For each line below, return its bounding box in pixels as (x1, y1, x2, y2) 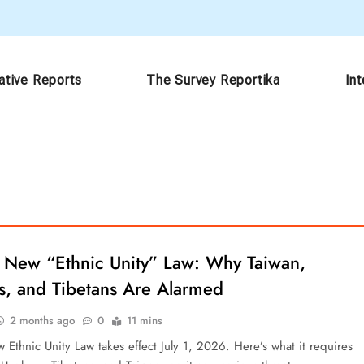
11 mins (127, 313, 163, 328)
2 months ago (10, 313, 76, 328)
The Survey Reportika (145, 71, 280, 88)
